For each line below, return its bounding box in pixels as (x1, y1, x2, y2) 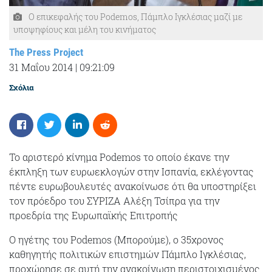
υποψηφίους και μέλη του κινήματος (13, 24, 156, 35)
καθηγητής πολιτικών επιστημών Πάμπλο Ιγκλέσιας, (9, 248, 246, 260)
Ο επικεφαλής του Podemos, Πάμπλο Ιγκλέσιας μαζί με (27, 11, 242, 22)
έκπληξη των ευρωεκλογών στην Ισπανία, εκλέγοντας (9, 165, 254, 178)
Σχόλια (9, 82, 34, 93)
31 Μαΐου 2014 (9, 61, 73, 73)
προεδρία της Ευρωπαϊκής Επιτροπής (9, 209, 178, 222)
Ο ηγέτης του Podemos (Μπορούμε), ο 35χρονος (9, 233, 224, 246)
